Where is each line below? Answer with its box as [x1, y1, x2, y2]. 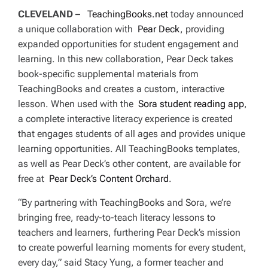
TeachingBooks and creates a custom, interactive [18, 83, 224, 95]
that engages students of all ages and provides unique [18, 128, 245, 140]
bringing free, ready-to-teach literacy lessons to [18, 212, 215, 224]
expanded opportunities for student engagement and [18, 38, 239, 50]
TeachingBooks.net [87, 8, 168, 20]
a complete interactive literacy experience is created [18, 113, 233, 125]
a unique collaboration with [18, 23, 138, 35]
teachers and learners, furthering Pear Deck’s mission [18, 227, 240, 239]
